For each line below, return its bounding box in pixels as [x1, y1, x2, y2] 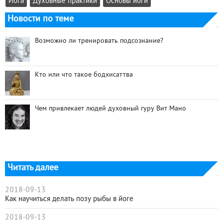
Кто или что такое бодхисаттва [35, 72, 133, 79]
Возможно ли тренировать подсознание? [35, 38, 163, 45]
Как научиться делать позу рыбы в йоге [5, 196, 133, 203]
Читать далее [7, 164, 58, 173]
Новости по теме [7, 15, 74, 24]
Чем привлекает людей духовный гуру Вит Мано [35, 106, 186, 112]
